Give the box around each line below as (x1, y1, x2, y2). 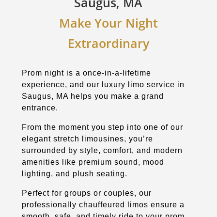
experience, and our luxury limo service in (21, 80, 185, 89)
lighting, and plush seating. (21, 169, 127, 178)
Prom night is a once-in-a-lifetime (21, 68, 151, 77)
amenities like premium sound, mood (21, 157, 164, 166)
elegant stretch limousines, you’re (21, 134, 153, 143)
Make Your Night (59, 14, 158, 31)
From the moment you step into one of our (21, 123, 183, 131)
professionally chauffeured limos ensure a (21, 200, 185, 209)
